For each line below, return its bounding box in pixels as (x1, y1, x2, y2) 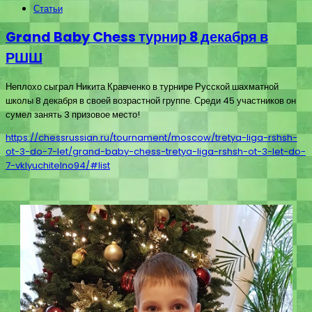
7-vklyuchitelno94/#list (6, 159, 110, 173)
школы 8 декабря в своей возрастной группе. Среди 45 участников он (6, 94, 296, 108)
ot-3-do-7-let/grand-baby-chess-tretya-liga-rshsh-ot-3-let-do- (6, 145, 306, 159)
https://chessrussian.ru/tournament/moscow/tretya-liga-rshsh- (6, 131, 297, 145)
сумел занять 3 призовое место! (6, 108, 140, 122)
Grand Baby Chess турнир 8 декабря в (6, 28, 268, 47)
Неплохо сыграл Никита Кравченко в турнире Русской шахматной (6, 80, 279, 94)
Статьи (33, 2, 63, 15)
